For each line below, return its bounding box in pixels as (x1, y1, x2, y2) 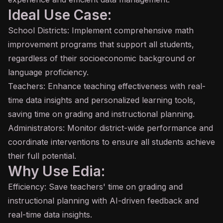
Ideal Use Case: (8, 6, 111, 23)
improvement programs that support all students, (8, 39, 194, 49)
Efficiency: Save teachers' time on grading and (8, 182, 183, 192)
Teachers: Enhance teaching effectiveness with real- (8, 81, 206, 91)
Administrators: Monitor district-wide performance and (8, 123, 213, 133)
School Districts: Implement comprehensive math (8, 25, 194, 35)
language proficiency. (8, 67, 89, 77)
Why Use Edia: (8, 163, 105, 180)
